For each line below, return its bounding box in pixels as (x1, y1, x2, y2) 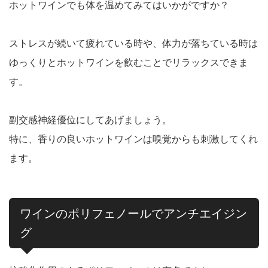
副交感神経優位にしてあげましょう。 (9, 115, 172, 126)
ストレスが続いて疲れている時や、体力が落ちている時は (9, 38, 258, 49)
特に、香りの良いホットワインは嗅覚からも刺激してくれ (9, 134, 258, 145)
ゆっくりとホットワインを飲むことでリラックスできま (9, 57, 248, 68)
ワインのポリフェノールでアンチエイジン (20, 207, 247, 221)
